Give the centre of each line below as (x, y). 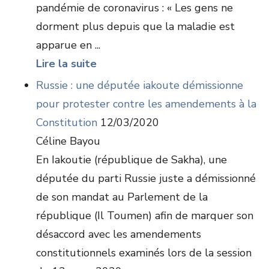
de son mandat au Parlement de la (122, 197)
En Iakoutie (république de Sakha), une (131, 160)
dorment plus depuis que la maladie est (135, 26)
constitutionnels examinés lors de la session (144, 253)
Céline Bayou (68, 141)
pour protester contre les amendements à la (146, 104)
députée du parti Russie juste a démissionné (146, 178)
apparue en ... (68, 45)
